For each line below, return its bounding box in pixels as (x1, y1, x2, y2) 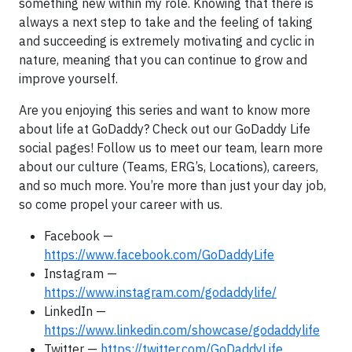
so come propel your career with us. (19, 196, 222, 212)
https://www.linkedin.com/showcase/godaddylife (44, 321, 320, 338)
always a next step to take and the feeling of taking (19, 13, 313, 30)
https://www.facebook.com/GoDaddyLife (44, 246, 274, 262)
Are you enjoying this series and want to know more (19, 101, 310, 118)
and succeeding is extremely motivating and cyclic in (19, 32, 314, 49)
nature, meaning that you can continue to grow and (19, 51, 307, 68)
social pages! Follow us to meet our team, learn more (19, 139, 323, 156)
